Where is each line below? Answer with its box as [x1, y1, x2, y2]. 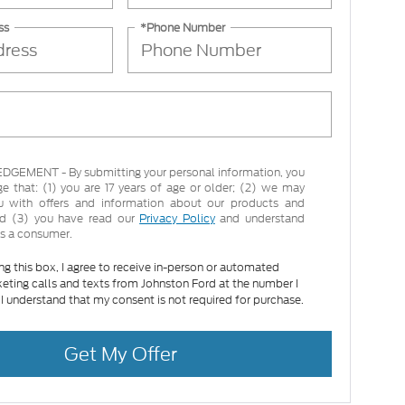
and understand [214, 211, 306, 227]
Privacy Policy [139, 211, 215, 227]
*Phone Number [140, 19, 226, 35]
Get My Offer [63, 340, 177, 367]
